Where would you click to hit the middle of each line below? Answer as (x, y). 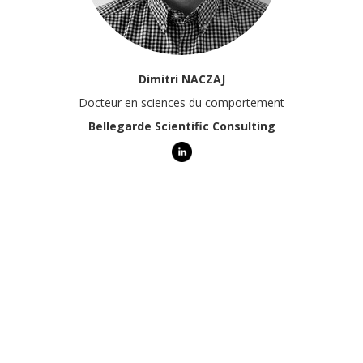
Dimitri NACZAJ (181, 79)
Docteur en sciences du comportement (181, 102)
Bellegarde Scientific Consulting (181, 126)
